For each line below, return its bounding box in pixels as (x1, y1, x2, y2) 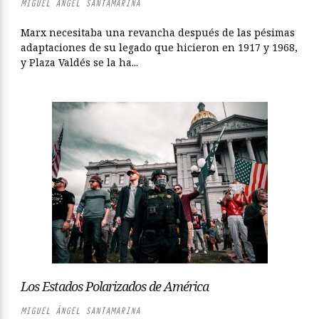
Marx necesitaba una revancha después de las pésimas (21, 26, 295, 39)
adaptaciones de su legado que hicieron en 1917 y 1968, (21, 41, 298, 54)
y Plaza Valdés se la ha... (21, 56, 138, 69)
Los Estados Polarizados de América (21, 278, 209, 295)
